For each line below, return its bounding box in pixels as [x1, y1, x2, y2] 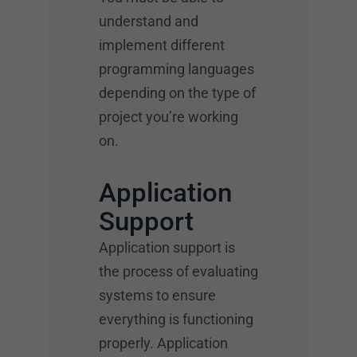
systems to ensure [99, 286, 216, 304]
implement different [99, 36, 225, 53]
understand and [99, 12, 198, 29]
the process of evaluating [99, 262, 258, 280]
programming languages [99, 60, 254, 77]
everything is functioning [99, 310, 253, 328]
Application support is [99, 238, 235, 256]
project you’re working [99, 108, 238, 125]
